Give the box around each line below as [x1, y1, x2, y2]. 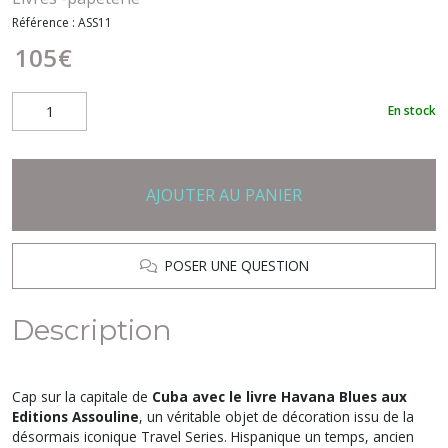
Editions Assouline [12, 406, 139, 426]
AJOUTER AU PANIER [146, 183, 302, 206]
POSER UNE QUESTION [156, 255, 309, 275]
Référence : [12, 13, 78, 31]
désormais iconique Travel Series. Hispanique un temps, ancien [12, 426, 414, 446]
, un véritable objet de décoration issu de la [139, 406, 414, 426]
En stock [388, 102, 436, 120]
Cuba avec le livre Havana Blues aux [148, 386, 407, 406]
